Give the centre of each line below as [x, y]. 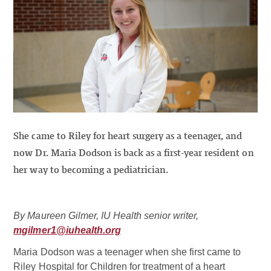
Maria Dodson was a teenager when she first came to [127, 252]
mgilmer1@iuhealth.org [67, 230]
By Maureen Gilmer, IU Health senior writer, [106, 216]
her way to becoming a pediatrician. [91, 170]
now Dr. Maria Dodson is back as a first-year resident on [134, 153]
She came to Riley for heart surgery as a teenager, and [128, 136]
